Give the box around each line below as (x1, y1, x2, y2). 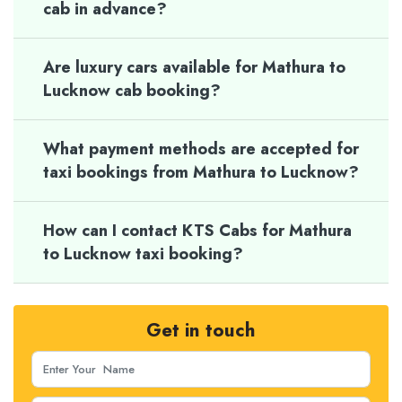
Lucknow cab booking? (43, 79, 221, 102)
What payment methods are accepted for (43, 137, 359, 161)
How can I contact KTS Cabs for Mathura (43, 219, 352, 242)
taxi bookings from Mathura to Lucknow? (43, 161, 359, 184)
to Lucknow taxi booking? (43, 242, 243, 266)
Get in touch (146, 317, 256, 344)
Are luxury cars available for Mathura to (43, 56, 345, 79)
